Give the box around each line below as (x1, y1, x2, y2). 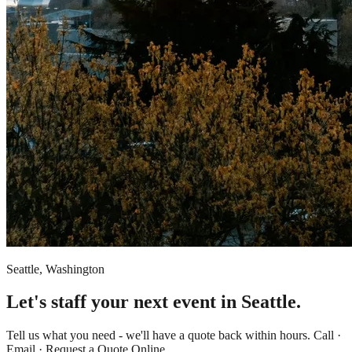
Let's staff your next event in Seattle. (6, 291, 301, 313)
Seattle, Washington (6, 262, 104, 276)
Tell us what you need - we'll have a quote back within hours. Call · (6, 328, 341, 343)
